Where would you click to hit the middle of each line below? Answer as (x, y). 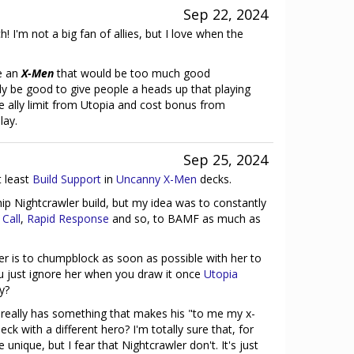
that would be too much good (132, 73)
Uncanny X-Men (156, 179)
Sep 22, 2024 (226, 14)
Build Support (67, 179)
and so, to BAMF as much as (185, 218)
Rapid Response (68, 218)
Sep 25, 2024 (226, 160)
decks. (214, 179)
